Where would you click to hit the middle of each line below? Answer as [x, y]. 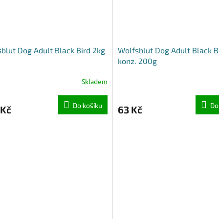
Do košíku [87, 106]
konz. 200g [137, 61]
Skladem [94, 81]
